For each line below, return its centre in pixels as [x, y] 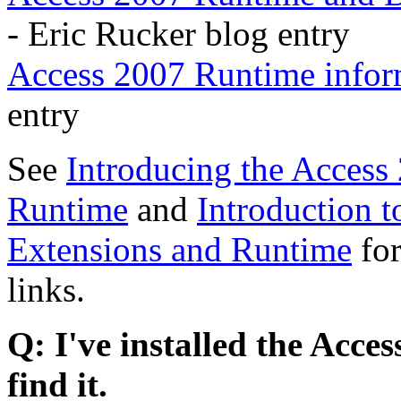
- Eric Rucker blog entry [179, 34]
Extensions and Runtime [179, 250]
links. [46, 290]
